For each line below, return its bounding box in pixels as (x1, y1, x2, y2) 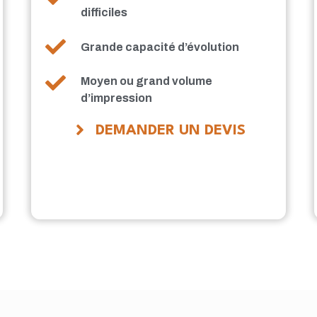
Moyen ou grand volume (81, 75, 213, 88)
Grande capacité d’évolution (81, 40, 240, 53)
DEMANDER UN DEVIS (96, 124, 246, 139)
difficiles (81, 6, 128, 19)
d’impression (81, 92, 153, 105)
